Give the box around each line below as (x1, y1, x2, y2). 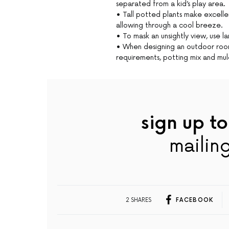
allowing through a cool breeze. (116, 21, 223, 30)
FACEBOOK (175, 196, 214, 203)
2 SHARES (125, 196, 151, 203)
